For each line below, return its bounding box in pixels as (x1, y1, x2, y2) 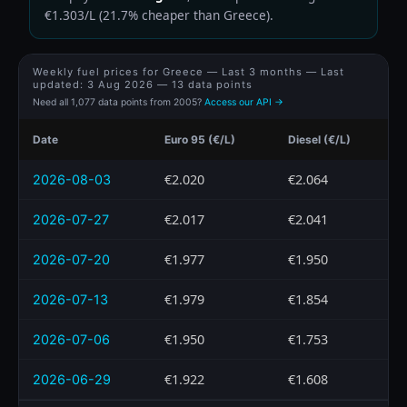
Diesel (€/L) (288, 132, 351, 146)
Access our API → (204, 95, 283, 108)
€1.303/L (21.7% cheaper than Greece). (45, 5, 273, 24)
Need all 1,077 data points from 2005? (33, 95, 204, 108)
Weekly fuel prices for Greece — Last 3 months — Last (33, 65, 344, 78)
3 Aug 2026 (87, 77, 154, 91)
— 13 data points (154, 77, 253, 91)
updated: (33, 77, 87, 91)
